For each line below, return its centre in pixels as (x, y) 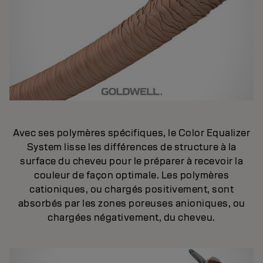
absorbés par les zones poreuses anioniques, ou (131, 203)
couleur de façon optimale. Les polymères (131, 175)
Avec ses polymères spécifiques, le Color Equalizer (131, 133)
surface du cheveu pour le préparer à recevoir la (131, 161)
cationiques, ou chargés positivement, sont (131, 189)
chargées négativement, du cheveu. (131, 217)
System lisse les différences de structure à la (131, 147)
